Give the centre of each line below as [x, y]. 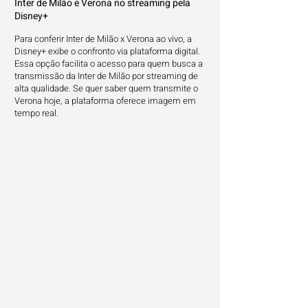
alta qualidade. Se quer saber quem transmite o [106, 88]
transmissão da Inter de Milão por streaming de [106, 76]
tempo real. [36, 113]
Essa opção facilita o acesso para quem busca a [109, 64]
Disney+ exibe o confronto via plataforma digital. [107, 51]
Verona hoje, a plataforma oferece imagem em [105, 101]
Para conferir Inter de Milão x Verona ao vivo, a [103, 39]
